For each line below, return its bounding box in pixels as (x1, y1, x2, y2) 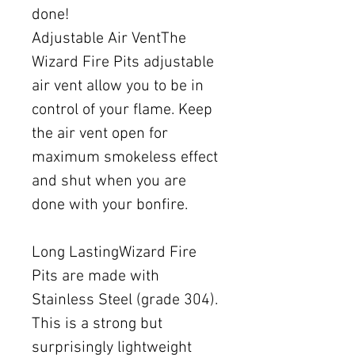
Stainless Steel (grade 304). (32, 291, 218, 311)
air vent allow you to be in (32, 77, 204, 97)
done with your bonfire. (32, 196, 188, 216)
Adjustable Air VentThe (32, 29, 186, 49)
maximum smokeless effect (32, 148, 218, 168)
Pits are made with (32, 267, 159, 287)
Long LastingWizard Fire (32, 243, 197, 263)
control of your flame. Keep (32, 101, 212, 120)
